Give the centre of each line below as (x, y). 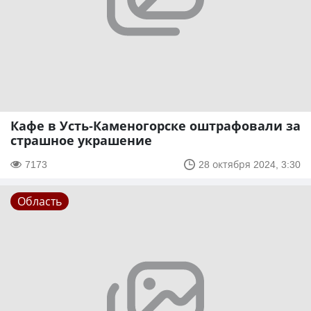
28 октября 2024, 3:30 (250, 165)
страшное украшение (81, 141)
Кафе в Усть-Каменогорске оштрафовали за (155, 126)
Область (40, 202)
